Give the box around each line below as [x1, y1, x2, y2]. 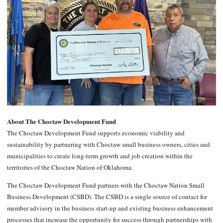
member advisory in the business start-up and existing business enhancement [6, 203, 213, 213]
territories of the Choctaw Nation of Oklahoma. [6, 162, 133, 172]
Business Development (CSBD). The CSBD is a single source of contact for [6, 192, 207, 201]
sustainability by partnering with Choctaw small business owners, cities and [6, 139, 210, 149]
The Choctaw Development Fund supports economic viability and [6, 128, 185, 137]
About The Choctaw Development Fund [6, 116, 116, 126]
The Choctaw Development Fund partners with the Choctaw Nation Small [6, 180, 205, 190]
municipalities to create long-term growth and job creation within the [6, 151, 193, 160]
